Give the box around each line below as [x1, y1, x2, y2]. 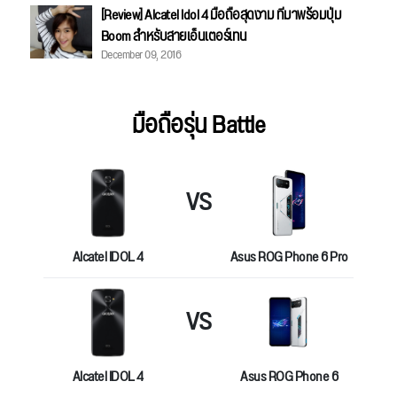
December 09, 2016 [100, 43, 182, 67]
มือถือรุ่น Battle [131, 102, 266, 151]
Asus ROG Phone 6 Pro [230, 244, 348, 272]
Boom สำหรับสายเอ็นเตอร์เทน [100, 23, 247, 51]
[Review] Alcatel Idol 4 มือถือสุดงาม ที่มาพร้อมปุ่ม [100, 2, 342, 30]
